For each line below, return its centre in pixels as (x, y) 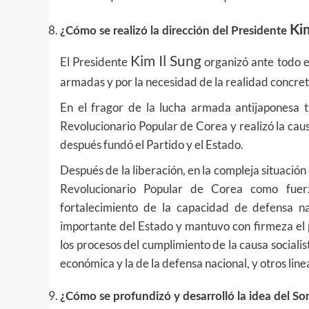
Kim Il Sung (166, 60)
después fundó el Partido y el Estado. (152, 144)
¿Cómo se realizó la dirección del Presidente (175, 30)
